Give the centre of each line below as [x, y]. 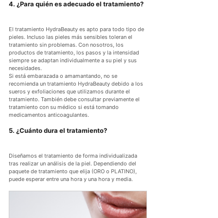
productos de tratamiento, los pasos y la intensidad [75, 53]
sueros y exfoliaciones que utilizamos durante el [70, 92]
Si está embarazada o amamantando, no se [64, 76]
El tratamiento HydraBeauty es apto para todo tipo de [77, 29]
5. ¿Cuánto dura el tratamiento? [58, 131]
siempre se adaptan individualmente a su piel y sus [73, 61]
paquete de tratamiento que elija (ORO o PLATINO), [73, 172]
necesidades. [25, 68]
